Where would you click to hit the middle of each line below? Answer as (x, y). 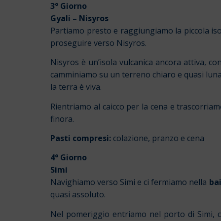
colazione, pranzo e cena (158, 138)
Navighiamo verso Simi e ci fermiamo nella (130, 182)
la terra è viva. (76, 87)
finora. (62, 119)
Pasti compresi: (81, 138)
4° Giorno (69, 158)
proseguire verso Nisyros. (98, 43)
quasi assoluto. (78, 195)
